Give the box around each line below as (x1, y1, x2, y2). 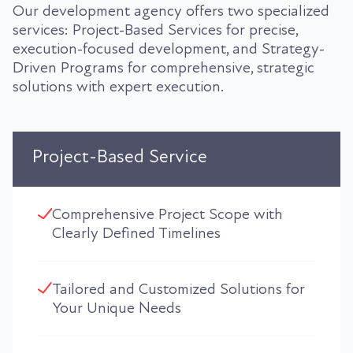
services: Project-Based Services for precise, (13, 20, 298, 39)
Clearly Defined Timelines (51, 223, 221, 243)
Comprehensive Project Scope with (51, 204, 283, 224)
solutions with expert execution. (13, 76, 224, 96)
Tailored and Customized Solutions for (52, 279, 306, 299)
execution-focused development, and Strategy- (13, 39, 325, 58)
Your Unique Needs (52, 298, 182, 318)
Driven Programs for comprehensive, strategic (13, 58, 314, 77)
